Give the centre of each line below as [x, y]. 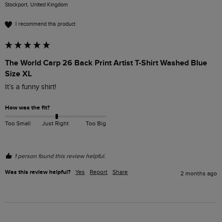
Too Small [18, 123]
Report [99, 172]
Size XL [18, 74]
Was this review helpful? [38, 172]
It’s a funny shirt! [30, 87]
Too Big [96, 123]
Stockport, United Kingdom [36, 4]
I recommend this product [45, 24]
